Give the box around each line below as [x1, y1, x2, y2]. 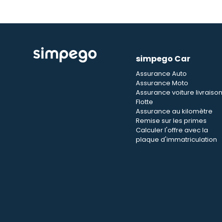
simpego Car [136, 53, 190, 64]
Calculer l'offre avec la [136, 125, 208, 135]
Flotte [136, 97, 153, 107]
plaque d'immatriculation [136, 135, 217, 144]
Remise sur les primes [136, 116, 207, 125]
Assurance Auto [136, 69, 187, 78]
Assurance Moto [136, 78, 188, 88]
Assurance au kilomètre [136, 107, 213, 116]
